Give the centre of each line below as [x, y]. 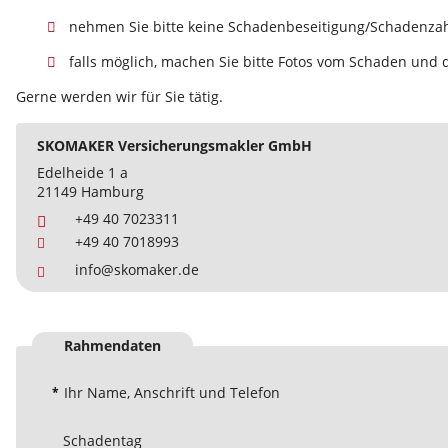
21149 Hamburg [90, 192]
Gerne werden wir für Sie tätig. [119, 97]
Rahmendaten [112, 346]
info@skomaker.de [136, 270]
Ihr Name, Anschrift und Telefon [172, 393]
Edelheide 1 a [82, 173]
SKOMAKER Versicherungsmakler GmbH [174, 146]
